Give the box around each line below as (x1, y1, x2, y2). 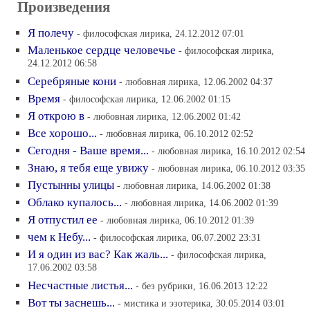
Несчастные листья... (28, 279, 133, 292)
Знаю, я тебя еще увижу (28, 161, 149, 174)
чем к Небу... (28, 230, 91, 244)
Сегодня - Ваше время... (28, 144, 149, 157)
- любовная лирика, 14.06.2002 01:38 (117, 180, 271, 191)
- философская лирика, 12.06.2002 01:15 (63, 93, 230, 104)
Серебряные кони (28, 75, 116, 88)
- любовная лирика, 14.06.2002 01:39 (125, 197, 278, 208)
